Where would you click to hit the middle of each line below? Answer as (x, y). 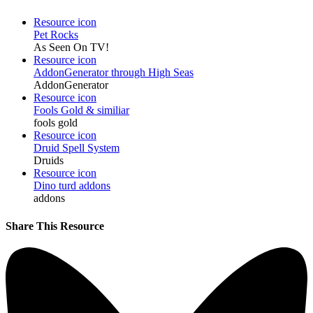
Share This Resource (55, 226)
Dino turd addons (72, 186)
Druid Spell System (77, 148)
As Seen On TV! (71, 48)
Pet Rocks (56, 35)
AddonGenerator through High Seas (114, 73)
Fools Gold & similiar (81, 110)
